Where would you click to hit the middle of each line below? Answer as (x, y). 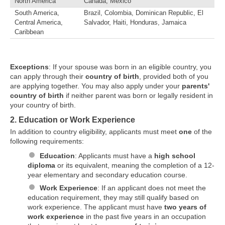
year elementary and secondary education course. (107, 175)
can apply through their (48, 76)
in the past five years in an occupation (145, 217)
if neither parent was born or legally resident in (138, 95)
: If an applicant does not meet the (151, 188)
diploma (41, 165)
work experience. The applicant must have (96, 207)
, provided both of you (174, 76)
